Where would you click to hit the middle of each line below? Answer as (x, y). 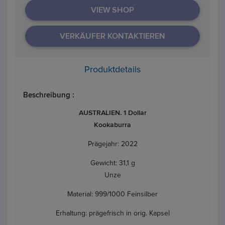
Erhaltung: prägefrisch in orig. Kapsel (113, 213)
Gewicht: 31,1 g (113, 163)
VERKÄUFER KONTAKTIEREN (113, 36)
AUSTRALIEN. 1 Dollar (113, 113)
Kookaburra (113, 125)
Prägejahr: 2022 (113, 144)
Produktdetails (113, 70)
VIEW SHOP (113, 10)
